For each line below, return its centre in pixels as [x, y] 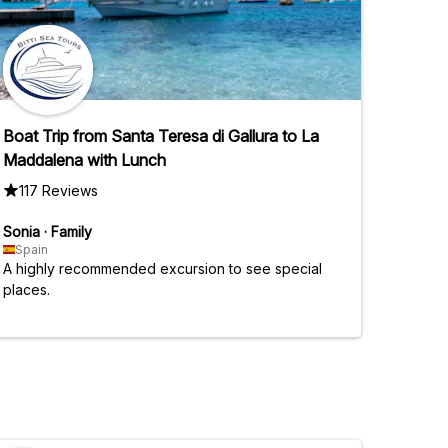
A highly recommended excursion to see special [162, 268]
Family [71, 231]
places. [26, 289]
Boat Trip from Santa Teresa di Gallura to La [161, 135]
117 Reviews [58, 190]
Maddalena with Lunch [84, 159]
